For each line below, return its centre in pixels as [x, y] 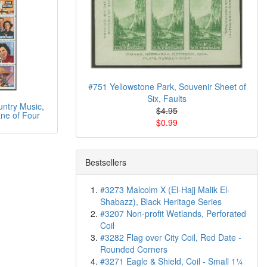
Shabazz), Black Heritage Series [161, 201]
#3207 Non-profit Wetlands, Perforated [173, 213]
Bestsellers [106, 162]
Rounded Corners [134, 249]
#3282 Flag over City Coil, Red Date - [171, 237]
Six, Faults [167, 98]
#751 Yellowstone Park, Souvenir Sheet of [167, 86]
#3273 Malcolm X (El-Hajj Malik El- [165, 190]
